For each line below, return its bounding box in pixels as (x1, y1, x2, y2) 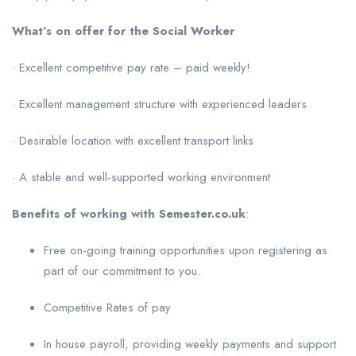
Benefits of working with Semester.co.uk (12, 205, 246, 222)
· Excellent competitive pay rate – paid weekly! (12, 59, 250, 76)
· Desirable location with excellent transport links (12, 132, 253, 149)
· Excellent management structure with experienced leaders (12, 95, 307, 113)
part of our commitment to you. (44, 262, 200, 280)
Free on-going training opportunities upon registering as (44, 242, 327, 259)
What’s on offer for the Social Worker (12, 22, 234, 40)
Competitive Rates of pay (44, 299, 171, 316)
